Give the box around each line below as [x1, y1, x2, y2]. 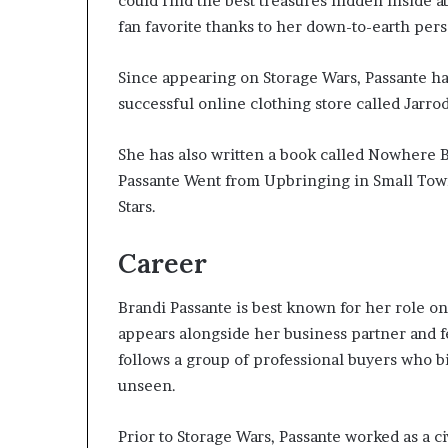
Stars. [118, 196, 156, 216]
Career [118, 245, 207, 280]
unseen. [118, 376, 176, 395]
